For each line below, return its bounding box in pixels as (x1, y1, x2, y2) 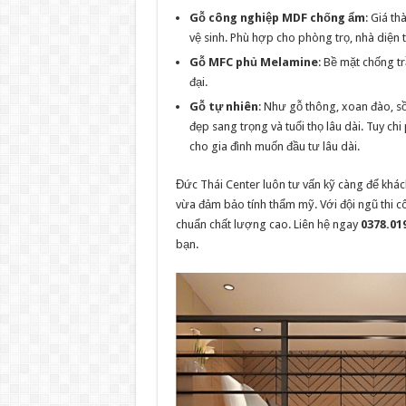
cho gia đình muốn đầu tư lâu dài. (188, 140, 360, 153)
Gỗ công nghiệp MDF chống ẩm (188, 11, 365, 24)
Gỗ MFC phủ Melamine (188, 55, 318, 69)
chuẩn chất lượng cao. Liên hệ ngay (175, 217, 361, 231)
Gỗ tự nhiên (188, 100, 258, 113)
